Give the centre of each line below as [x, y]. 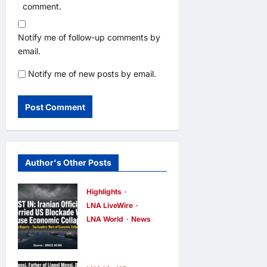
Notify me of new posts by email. [92, 74]
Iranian [104, 236]
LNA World [105, 219]
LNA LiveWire [110, 206]
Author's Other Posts [68, 163]
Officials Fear [120, 252]
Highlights [105, 192]
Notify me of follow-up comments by [89, 38]
